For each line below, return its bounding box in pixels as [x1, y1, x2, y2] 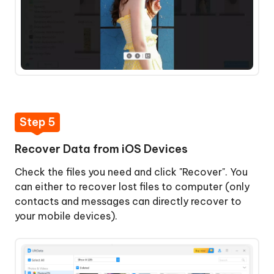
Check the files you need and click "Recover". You [15, 166, 248, 179]
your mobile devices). [15, 210, 117, 223]
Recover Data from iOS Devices [15, 142, 188, 157]
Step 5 [20, 115, 55, 130]
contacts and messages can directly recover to [15, 195, 242, 208]
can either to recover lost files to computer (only [15, 180, 250, 193]
